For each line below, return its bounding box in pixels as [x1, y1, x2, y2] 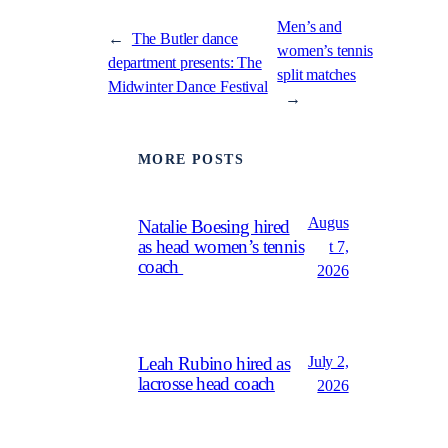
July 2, [307, 353, 349, 372]
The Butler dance [131, 29, 238, 48]
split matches [277, 65, 356, 84]
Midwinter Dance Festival [108, 77, 268, 96]
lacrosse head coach [138, 374, 275, 395]
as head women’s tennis [138, 237, 304, 258]
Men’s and [277, 17, 342, 36]
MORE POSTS [138, 152, 244, 168]
